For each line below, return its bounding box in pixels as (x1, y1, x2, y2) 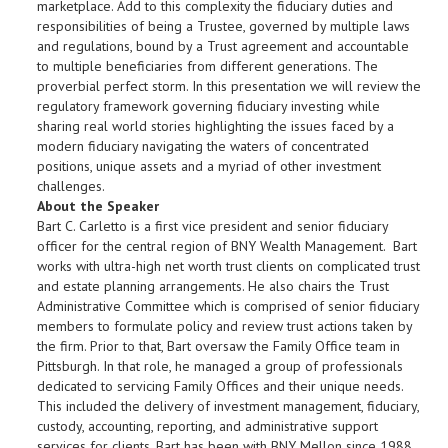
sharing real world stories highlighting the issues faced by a (37, 116, 394, 135)
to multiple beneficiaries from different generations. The (37, 56, 378, 75)
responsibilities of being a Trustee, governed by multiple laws (37, 16, 410, 35)
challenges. (37, 176, 105, 195)
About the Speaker (37, 196, 159, 215)
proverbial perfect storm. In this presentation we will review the (37, 76, 421, 95)
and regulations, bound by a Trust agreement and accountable (37, 36, 409, 55)
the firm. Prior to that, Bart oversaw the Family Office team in (37, 336, 400, 355)
